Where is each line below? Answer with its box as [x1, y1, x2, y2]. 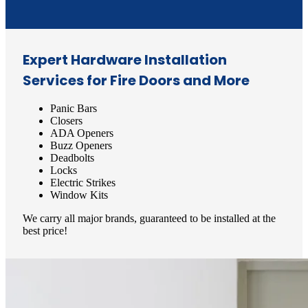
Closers [50, 114, 82, 126]
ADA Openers [50, 126, 113, 139]
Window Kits [50, 188, 108, 201]
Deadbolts [50, 151, 94, 164]
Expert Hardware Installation [23, 50, 227, 70]
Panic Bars [50, 102, 97, 114]
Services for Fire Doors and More [23, 71, 250, 91]
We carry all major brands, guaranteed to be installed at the [23, 212, 276, 224]
